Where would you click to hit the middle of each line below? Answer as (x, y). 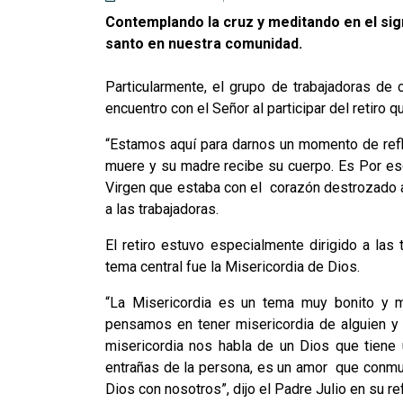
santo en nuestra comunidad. (204, 44)
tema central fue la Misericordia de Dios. (233, 267)
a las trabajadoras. (162, 209)
